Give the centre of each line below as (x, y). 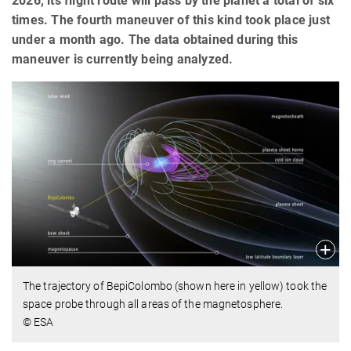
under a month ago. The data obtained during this (155, 39)
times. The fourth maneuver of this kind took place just (171, 20)
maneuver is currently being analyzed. (123, 59)
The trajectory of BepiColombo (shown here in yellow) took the (175, 286)
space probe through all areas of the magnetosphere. (153, 304)
